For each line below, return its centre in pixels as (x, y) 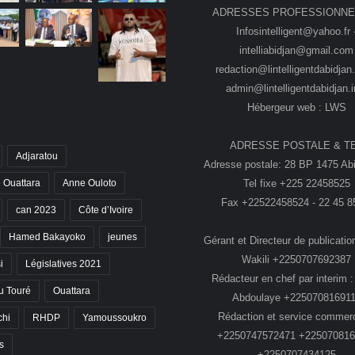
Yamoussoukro (115, 318)
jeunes (122, 237)
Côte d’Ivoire (106, 210)
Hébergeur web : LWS (296, 108)
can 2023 (36, 210)
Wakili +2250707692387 (296, 260)
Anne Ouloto (90, 183)
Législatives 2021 (63, 264)
